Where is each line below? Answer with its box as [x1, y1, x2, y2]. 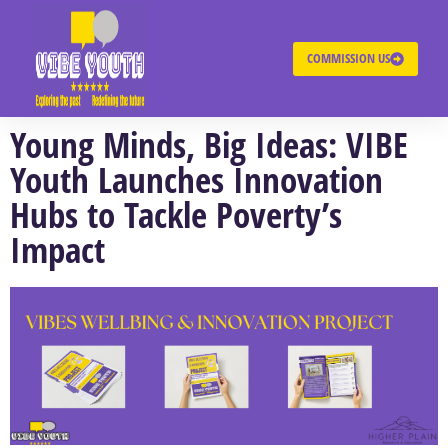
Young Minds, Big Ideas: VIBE [10, 121, 408, 168]
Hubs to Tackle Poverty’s [10, 191, 342, 238]
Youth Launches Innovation [10, 156, 383, 203]
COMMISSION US [307, 49, 390, 67]
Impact [10, 226, 105, 273]
